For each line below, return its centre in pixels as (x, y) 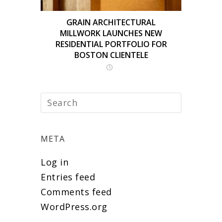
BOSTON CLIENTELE (111, 55)
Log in (55, 162)
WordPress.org (74, 206)
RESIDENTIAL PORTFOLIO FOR (111, 44)
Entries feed (68, 177)
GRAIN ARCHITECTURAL (111, 22)
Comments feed (76, 192)
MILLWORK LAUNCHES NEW (111, 33)
